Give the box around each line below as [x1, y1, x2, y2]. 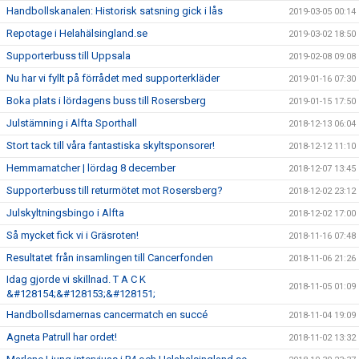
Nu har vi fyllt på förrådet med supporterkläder [6, 72, 220, 85]
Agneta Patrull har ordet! [6, 331, 117, 344]
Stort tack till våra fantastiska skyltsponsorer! [6, 139, 215, 152]
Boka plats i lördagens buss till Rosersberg [6, 95, 206, 107]
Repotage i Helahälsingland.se [6, 27, 147, 40]
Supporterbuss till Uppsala [6, 50, 131, 63]
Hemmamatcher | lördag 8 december [6, 162, 175, 175]
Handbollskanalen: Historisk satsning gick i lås [6, 5, 223, 18]
